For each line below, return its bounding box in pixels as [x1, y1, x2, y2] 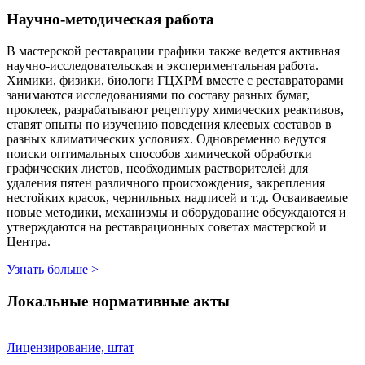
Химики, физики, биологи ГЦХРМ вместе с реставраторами [7, 73, 344, 88]
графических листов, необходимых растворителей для [7, 161, 308, 176]
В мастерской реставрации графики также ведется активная [7, 44, 340, 59]
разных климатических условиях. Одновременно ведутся [7, 132, 326, 147]
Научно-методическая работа [7, 11, 214, 29]
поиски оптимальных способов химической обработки [7, 147, 312, 161]
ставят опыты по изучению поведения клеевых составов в [7, 117, 332, 132]
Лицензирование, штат [7, 340, 134, 354]
